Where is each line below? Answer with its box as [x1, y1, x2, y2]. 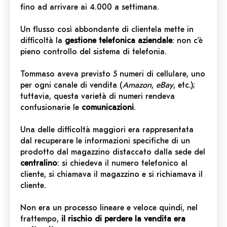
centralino [20, 159, 57, 168]
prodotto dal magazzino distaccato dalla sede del [20, 147, 205, 157]
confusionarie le [20, 103, 82, 112]
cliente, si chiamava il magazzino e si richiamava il [20, 170, 203, 179]
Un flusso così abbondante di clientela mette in [20, 25, 194, 34]
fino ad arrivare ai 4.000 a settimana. [20, 3, 159, 12]
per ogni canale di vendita [20, 81, 117, 90]
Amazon [123, 81, 152, 90]
